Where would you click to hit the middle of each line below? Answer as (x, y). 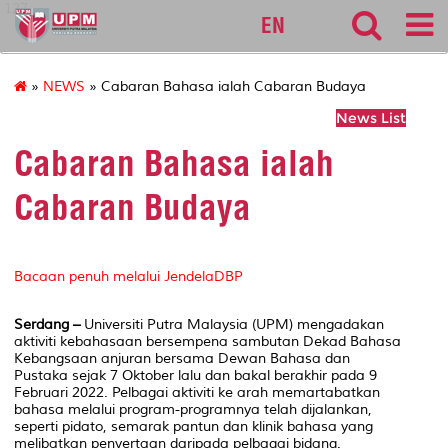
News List (371, 118)
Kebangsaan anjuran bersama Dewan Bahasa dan (182, 358)
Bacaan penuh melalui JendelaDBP (128, 276)
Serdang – (47, 324)
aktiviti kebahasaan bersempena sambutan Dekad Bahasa (207, 341)
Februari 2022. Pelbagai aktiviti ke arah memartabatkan (197, 392)
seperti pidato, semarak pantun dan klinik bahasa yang (193, 426)
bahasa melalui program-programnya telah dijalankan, (193, 409)
